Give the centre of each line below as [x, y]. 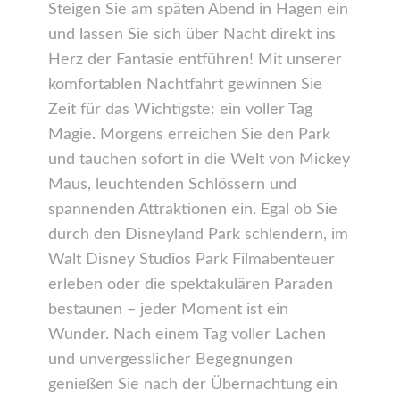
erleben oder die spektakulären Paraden [191, 284]
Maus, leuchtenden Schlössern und [172, 184]
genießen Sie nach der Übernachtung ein [193, 384]
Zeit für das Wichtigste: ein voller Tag [180, 109]
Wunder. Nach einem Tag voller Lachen [187, 334]
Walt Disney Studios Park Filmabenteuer [192, 259]
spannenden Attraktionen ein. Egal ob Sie [193, 209]
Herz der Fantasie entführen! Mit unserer [195, 59]
